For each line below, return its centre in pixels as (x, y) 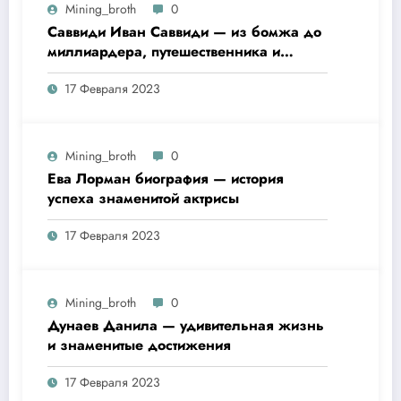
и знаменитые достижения (139, 345)
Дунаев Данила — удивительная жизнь (186, 325)
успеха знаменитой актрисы (143, 198)
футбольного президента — (142, 71)
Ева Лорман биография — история (166, 178)
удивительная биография (133, 90)
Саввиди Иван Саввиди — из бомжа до (184, 31)
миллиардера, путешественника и (164, 51)
